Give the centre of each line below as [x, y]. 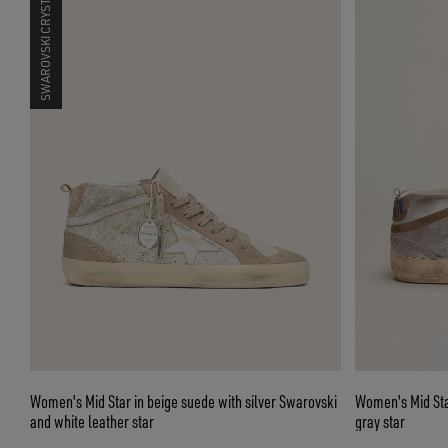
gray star [379, 421]
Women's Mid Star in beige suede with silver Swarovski [183, 401]
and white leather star [92, 421]
